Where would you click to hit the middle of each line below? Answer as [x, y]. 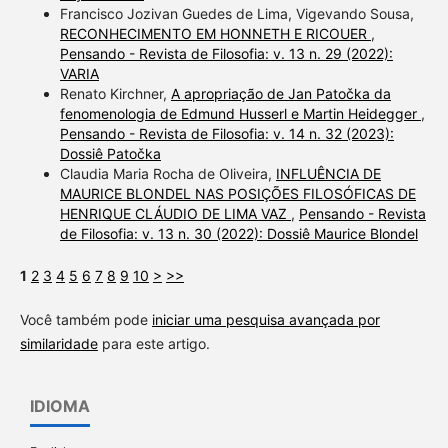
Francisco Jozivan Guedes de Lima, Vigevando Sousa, [236, 13]
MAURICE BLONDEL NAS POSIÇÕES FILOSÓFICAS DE [237, 193]
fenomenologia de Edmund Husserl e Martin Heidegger [240, 113]
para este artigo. [153, 343]
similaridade [58, 343]
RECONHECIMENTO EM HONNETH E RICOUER [215, 33]
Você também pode [85, 319]
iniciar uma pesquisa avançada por [265, 319]
